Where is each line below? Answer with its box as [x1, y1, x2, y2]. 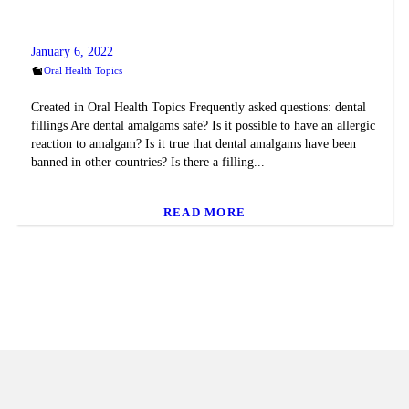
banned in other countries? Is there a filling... [30, 155, 265, 170]
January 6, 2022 [30, 45, 113, 59]
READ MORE [163, 204, 246, 219]
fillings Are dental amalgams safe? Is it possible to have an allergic [30, 119, 375, 133]
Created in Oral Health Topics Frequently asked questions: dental [30, 100, 366, 115]
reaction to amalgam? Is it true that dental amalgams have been [30, 137, 356, 152]
